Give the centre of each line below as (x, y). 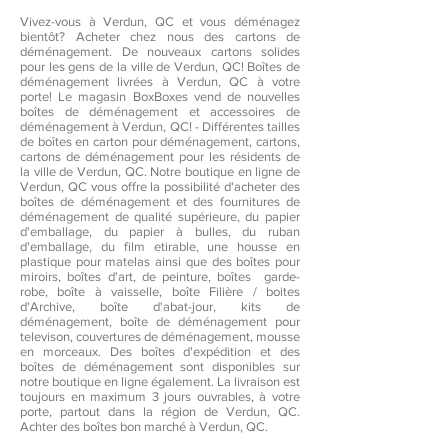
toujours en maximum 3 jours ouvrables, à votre (160, 396)
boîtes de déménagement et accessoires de (160, 111)
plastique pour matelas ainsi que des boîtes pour (160, 261)
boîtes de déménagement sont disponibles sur (160, 366)
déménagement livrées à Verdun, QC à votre (160, 81)
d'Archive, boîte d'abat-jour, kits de (160, 306)
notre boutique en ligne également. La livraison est (160, 381)
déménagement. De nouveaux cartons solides (160, 51)
